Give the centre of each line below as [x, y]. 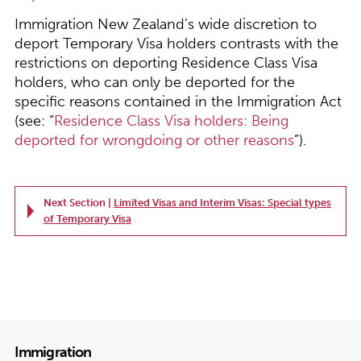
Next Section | [78, 203]
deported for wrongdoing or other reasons [154, 141]
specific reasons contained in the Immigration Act [178, 102]
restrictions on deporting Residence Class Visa [166, 63]
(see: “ [34, 121]
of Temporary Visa [87, 219]
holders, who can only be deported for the [154, 83]
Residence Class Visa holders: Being [171, 121]
